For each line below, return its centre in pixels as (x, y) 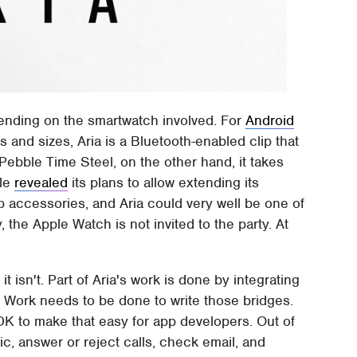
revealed (41, 182)
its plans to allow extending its (164, 182)
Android (270, 120)
